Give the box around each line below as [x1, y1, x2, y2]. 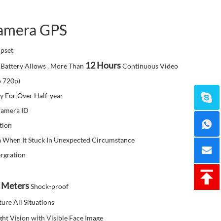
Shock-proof [29, 182, 69, 190]
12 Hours [85, 60, 121, 71]
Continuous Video [122, 62, 178, 70]
